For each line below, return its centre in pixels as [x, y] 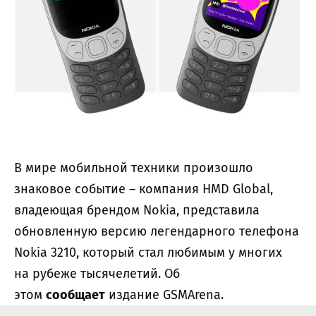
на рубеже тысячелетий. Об [97, 273]
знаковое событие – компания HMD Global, [144, 189]
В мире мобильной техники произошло [134, 168]
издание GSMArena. [164, 294]
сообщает [75, 294]
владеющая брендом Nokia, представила [137, 210]
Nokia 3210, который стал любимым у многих [148, 252]
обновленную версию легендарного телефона [157, 231]
